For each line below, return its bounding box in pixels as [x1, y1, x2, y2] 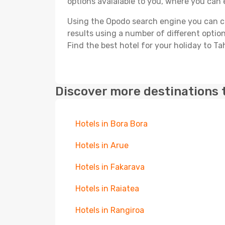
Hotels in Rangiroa [75, 205, 144, 215]
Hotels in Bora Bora [75, 119, 148, 129]
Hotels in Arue [75, 141, 129, 150]
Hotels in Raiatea [75, 184, 139, 193]
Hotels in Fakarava [75, 162, 145, 172]
